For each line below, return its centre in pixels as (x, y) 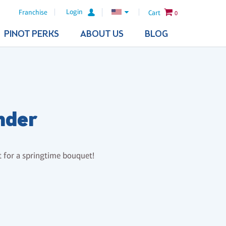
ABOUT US (102, 34)
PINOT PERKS (31, 34)
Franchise (33, 12)
